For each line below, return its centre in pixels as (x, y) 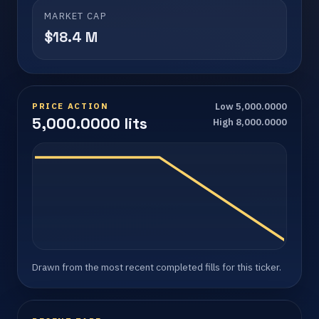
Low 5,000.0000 (251, 107)
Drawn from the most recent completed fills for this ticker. (157, 267)
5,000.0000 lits (90, 124)
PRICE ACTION (70, 106)
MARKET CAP (75, 16)
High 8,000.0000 (250, 122)
